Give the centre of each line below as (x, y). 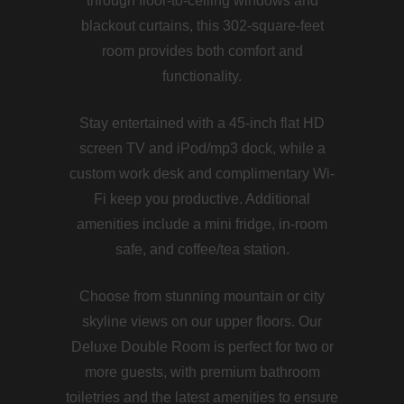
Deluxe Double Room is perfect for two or (202, 347)
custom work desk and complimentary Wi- (202, 174)
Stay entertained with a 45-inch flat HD (202, 124)
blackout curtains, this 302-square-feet (202, 26)
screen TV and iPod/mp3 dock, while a (202, 149)
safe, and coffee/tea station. (202, 250)
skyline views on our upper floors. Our (202, 322)
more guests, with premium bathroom (202, 372)
